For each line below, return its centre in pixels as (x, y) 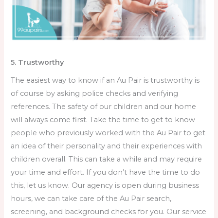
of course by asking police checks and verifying (95, 93)
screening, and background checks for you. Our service (109, 211)
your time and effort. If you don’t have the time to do (106, 172)
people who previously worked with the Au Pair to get (108, 133)
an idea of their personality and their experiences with (107, 146)
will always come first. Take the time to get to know (103, 119)
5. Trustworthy (38, 62)
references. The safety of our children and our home (104, 106)
